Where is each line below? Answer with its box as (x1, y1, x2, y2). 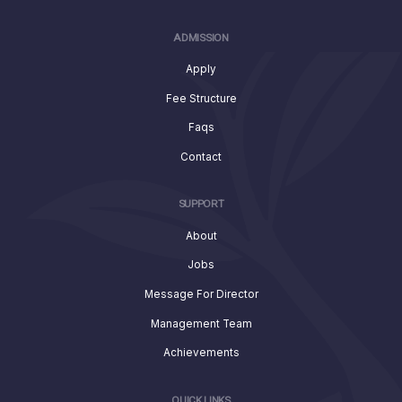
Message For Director (144, 288, 258, 301)
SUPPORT (178, 197, 224, 213)
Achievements (162, 346, 240, 360)
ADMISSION (173, 30, 229, 46)
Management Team (150, 317, 252, 330)
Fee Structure (165, 92, 237, 105)
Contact (180, 151, 222, 164)
